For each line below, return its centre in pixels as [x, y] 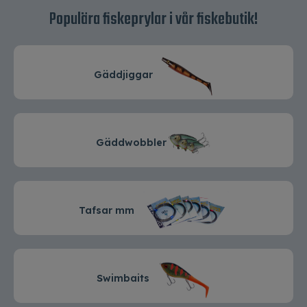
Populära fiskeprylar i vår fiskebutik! [153, 20]
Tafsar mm [110, 211]
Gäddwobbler [131, 143]
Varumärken [43, 30]
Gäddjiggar [124, 75]
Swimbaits [127, 279]
